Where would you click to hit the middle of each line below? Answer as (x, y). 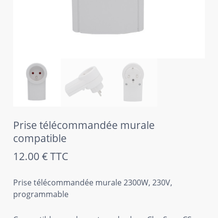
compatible (40, 138)
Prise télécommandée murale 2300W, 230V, (92, 182)
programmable (41, 194)
